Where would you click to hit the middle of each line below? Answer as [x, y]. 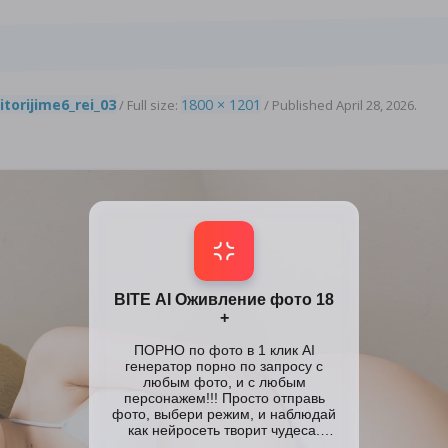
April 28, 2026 [375, 104]
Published [304, 104]
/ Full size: [148, 104]
